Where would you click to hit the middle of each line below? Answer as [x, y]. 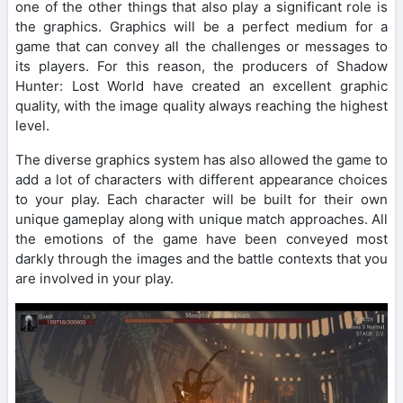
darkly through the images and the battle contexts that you [201, 259]
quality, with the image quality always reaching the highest [201, 106]
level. [32, 126]
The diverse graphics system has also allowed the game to [201, 160]
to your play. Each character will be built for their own [201, 200]
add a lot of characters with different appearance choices [201, 180]
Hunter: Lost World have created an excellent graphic [201, 86]
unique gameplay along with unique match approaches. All [201, 219]
